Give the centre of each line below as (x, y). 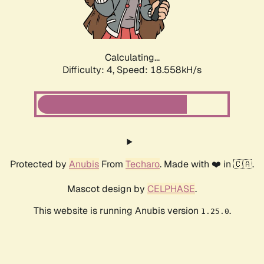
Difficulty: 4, (90, 70)
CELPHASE (171, 189)
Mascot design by (107, 189)
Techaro (143, 164)
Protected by (39, 164)
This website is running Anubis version (117, 211)
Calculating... (132, 58)
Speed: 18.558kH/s (159, 70)
